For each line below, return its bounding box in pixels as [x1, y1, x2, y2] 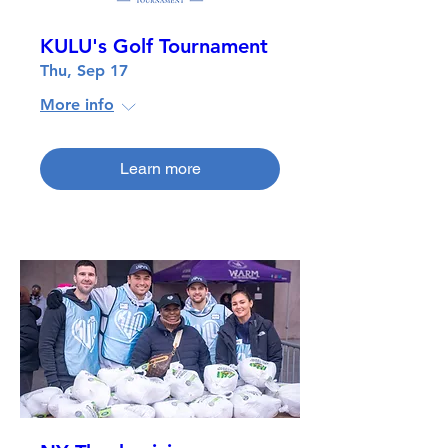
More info [40, 95, 114, 115]
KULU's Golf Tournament [40, 34, 268, 59]
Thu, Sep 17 [40, 61, 128, 81]
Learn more [119, 159, 201, 179]
